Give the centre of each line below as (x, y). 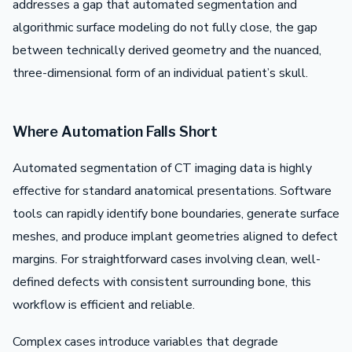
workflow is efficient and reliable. (104, 304)
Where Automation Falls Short (115, 131)
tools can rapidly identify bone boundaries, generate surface (176, 213)
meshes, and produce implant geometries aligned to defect (175, 236)
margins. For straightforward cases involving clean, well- (167, 259)
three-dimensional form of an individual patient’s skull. (160, 73)
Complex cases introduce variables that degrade (145, 341)
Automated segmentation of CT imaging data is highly (162, 168)
